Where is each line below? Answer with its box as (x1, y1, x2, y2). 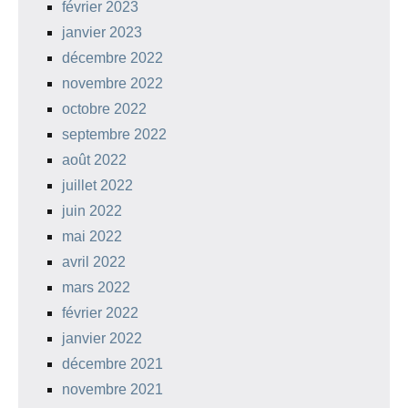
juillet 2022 (62, 177, 133, 193)
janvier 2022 (62, 330, 142, 346)
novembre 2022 (62, 75, 163, 91)
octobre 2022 (62, 100, 147, 117)
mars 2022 (62, 279, 130, 295)
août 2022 (62, 151, 127, 168)
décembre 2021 (62, 355, 163, 372)
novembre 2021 (62, 381, 163, 397)
